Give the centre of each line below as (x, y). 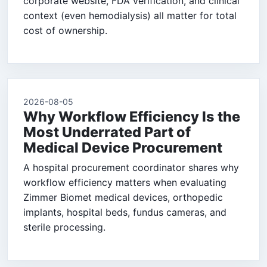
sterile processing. (64, 227)
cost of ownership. (65, 31)
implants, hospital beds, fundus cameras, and (125, 212)
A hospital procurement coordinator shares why (131, 168)
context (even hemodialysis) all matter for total (130, 16)
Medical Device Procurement (123, 148)
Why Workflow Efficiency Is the (132, 117)
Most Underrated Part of (107, 132)
